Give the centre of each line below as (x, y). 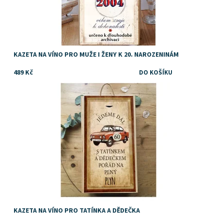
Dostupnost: (32, 82)
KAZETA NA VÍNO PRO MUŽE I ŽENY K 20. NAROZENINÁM (96, 55)
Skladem (70, 82)
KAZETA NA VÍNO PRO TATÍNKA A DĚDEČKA (77, 211)
